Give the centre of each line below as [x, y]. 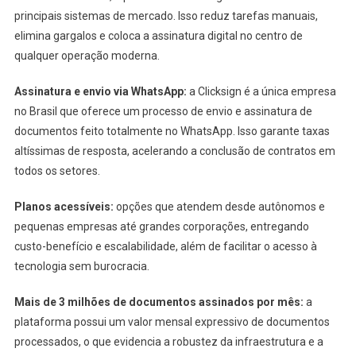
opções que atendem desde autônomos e [219, 206]
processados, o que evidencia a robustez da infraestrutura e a [168, 341]
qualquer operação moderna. [87, 55]
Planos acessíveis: [64, 206]
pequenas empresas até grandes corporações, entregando [161, 226]
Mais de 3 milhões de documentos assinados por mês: [159, 302]
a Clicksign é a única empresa [261, 91]
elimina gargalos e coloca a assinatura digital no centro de [158, 35]
